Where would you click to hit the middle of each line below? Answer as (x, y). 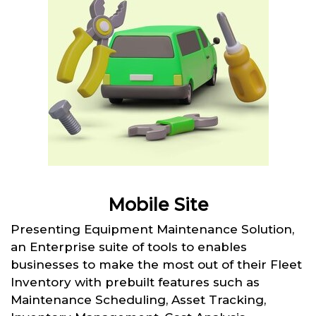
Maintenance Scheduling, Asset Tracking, (138, 299)
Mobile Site (158, 204)
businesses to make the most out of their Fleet (156, 264)
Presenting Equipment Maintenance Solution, (152, 229)
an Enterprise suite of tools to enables (129, 247)
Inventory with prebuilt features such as (135, 282)
